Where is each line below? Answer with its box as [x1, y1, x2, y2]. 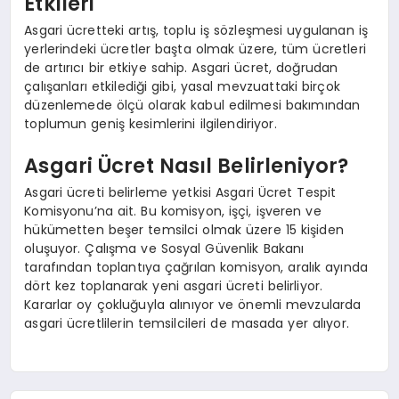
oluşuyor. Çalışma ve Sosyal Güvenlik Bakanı [24, 239, 305, 257]
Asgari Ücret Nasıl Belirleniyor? [24, 151, 349, 181]
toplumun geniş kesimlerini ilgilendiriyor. [24, 114, 277, 133]
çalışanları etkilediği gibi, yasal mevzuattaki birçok [24, 77, 340, 95]
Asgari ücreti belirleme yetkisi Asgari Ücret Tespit [24, 183, 337, 201]
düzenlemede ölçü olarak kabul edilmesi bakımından [24, 95, 361, 114]
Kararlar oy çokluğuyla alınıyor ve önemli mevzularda [24, 295, 362, 313]
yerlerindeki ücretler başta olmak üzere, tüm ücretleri [24, 39, 366, 58]
